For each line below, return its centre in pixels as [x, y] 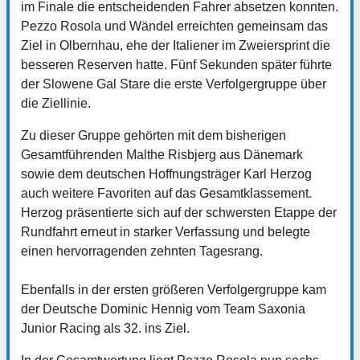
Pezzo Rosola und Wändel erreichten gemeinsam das [174, 26]
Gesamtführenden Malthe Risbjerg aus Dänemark [162, 154]
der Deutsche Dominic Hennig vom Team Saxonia [163, 309]
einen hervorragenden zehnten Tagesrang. [142, 251]
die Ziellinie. [56, 103]
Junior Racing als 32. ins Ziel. [105, 328]
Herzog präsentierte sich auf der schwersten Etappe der [179, 212]
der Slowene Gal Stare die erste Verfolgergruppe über [174, 84]
